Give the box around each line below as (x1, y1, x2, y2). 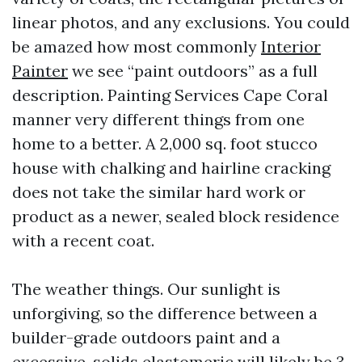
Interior (261, 36, 321, 57)
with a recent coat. (12, 230, 154, 250)
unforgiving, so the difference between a (12, 303, 318, 323)
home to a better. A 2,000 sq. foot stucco (12, 133, 318, 154)
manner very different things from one (12, 109, 305, 129)
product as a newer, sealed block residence (12, 206, 339, 226)
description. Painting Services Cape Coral (12, 85, 328, 105)
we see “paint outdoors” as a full (68, 61, 318, 81)
